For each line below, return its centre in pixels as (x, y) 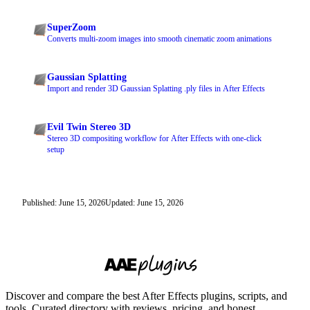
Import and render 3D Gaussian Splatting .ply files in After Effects (156, 89)
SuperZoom (72, 28)
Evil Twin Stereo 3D (89, 127)
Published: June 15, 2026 (64, 203)
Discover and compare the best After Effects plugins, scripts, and (146, 296)
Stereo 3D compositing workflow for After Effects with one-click (154, 139)
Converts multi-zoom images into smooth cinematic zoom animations (159, 39)
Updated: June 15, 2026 (144, 203)
